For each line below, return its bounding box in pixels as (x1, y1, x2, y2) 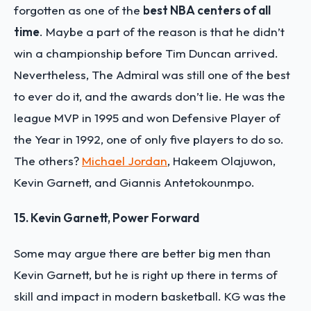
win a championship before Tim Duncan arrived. (14, 45, 278, 60)
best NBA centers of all (143, 2, 271, 17)
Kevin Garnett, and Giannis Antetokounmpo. (14, 174, 255, 190)
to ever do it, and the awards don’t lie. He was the (14, 88, 285, 103)
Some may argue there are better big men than (14, 245, 271, 260)
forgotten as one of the (14, 2, 143, 17)
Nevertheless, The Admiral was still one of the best (14, 67, 290, 82)
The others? (14, 153, 82, 168)
